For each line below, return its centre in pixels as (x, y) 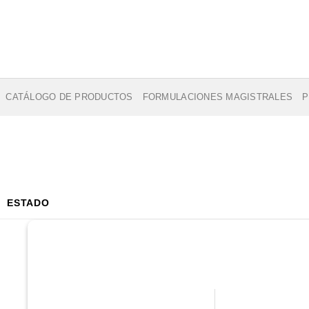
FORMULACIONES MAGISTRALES (218, 97)
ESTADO (28, 203)
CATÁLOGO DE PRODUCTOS (69, 97)
